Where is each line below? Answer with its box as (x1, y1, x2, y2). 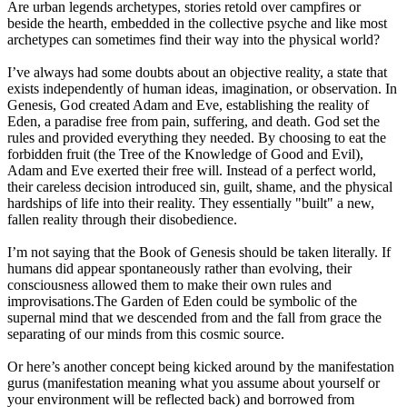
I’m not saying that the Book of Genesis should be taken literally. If (7, 244, 391, 261)
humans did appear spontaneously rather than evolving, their (7, 261, 352, 277)
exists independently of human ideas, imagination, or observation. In (7, 81, 397, 97)
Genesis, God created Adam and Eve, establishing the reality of (7, 97, 369, 114)
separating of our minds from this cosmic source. (7, 326, 284, 342)
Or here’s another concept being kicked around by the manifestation (7, 359, 394, 375)
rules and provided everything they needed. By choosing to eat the (7, 130, 386, 146)
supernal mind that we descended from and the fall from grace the (7, 310, 382, 326)
